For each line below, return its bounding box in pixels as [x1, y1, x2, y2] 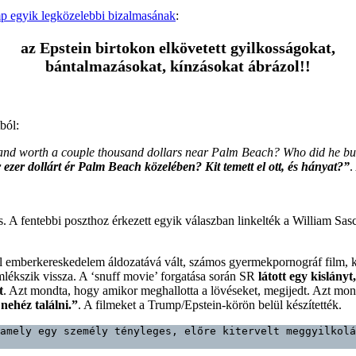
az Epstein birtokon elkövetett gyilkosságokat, [21, 38, 335, 56]
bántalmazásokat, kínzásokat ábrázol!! [45, 56, 311, 75]
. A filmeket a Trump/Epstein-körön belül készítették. [78, 297, 342, 311]
